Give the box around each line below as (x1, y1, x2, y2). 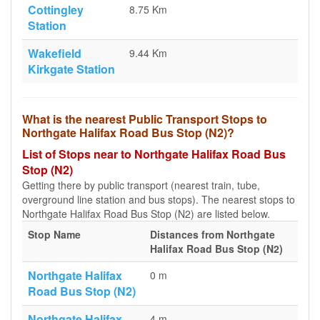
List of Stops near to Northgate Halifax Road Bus (22, 146, 286, 162)
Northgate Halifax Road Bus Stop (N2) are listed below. (22, 206, 270, 221)
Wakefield (28, 45, 81, 61)
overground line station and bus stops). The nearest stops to (22, 192, 295, 206)
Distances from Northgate (150, 227, 275, 241)
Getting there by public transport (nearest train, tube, (22, 178, 260, 192)
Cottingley (28, 1, 84, 18)
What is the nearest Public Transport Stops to (22, 111, 267, 127)
